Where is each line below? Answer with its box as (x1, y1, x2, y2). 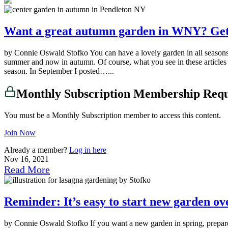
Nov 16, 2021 (4, 155, 49, 164)
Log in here (69, 146, 106, 155)
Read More (4, 164, 50, 176)
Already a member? (4, 146, 69, 155)
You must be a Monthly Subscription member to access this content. (4, 111, 221, 120)
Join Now (4, 128, 36, 137)
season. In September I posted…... (4, 66, 114, 75)
